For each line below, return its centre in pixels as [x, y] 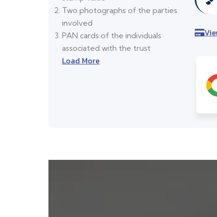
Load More [81, 61]
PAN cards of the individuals [112, 36]
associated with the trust [106, 48]
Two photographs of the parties [120, 10]
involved [77, 23]
